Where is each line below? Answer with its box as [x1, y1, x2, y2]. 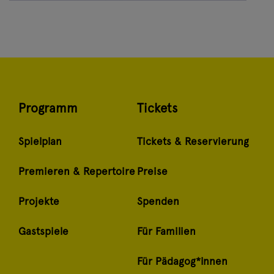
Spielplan [18, 135, 62, 148]
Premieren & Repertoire [18, 165, 135, 178]
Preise [137, 165, 168, 178]
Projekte [18, 195, 59, 208]
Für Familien [137, 225, 196, 238]
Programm [18, 101, 78, 116]
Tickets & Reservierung [137, 135, 249, 148]
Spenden [137, 195, 179, 208]
